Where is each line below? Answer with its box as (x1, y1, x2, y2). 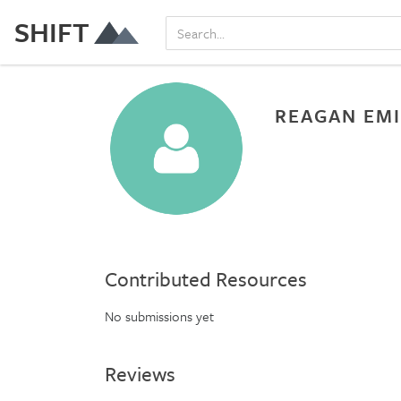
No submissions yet (105, 306, 214, 327)
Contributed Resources (105, 264, 307, 294)
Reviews (105, 359, 175, 389)
